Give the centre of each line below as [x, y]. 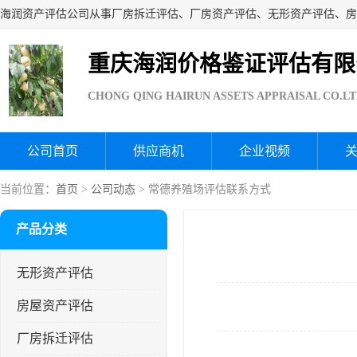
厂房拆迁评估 [55, 338]
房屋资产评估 [55, 306]
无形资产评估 [55, 273]
